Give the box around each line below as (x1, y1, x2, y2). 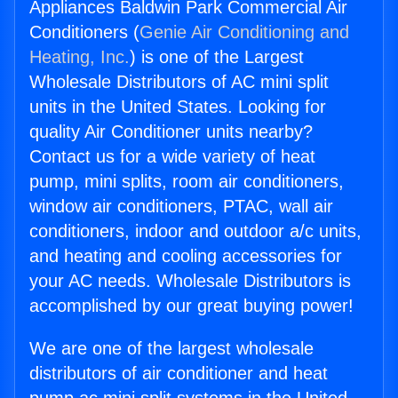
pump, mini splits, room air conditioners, (29, 171, 344, 192)
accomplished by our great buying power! (29, 296, 354, 316)
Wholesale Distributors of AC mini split (29, 72, 329, 92)
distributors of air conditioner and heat (29, 363, 328, 384)
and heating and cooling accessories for (29, 246, 342, 267)
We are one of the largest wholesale (29, 338, 314, 359)
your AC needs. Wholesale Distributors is (29, 271, 351, 291)
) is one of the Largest (130, 47, 304, 68)
